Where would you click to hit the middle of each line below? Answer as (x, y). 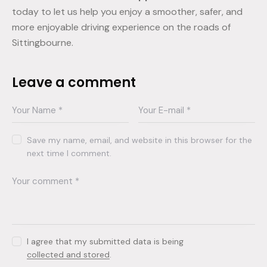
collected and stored (69, 255)
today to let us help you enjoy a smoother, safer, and (127, 12)
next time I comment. (69, 153)
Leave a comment (74, 83)
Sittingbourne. (43, 43)
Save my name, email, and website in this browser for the (140, 140)
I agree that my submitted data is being (105, 242)
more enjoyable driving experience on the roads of (121, 27)
